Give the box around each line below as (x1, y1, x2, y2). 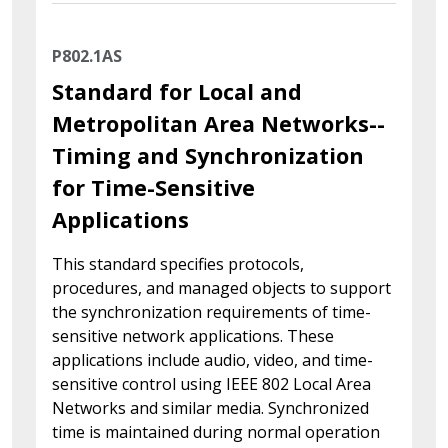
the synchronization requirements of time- (52, 300, 371, 323)
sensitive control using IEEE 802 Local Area (52, 372, 371, 395)
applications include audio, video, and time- (52, 348, 373, 371)
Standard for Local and (52, 76, 302, 106)
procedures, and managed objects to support (52, 276, 391, 299)
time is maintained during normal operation (52, 420, 380, 443)
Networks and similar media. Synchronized (52, 396, 369, 419)
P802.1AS (52, 44, 122, 67)
